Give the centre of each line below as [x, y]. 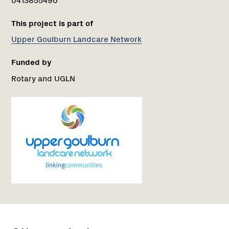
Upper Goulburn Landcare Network [76, 39]
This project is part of [52, 23]
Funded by [31, 62]
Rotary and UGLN [43, 78]
